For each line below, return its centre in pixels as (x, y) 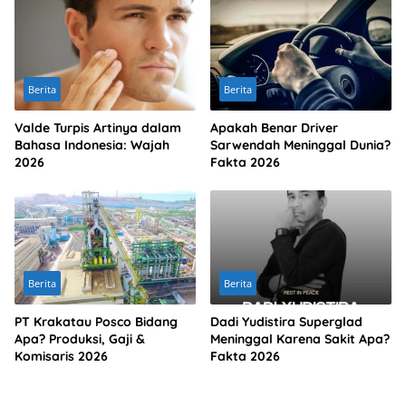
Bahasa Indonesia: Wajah (92, 145)
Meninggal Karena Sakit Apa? (300, 338)
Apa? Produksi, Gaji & (80, 338)
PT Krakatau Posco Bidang (96, 321)
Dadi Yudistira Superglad (286, 321)
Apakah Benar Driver (274, 128)
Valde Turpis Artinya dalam (98, 128)
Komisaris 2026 (61, 356)
